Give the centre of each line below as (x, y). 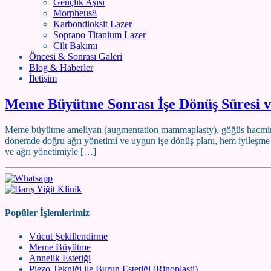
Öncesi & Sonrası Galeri (76, 57)
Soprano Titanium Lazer (100, 35)
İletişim (43, 78)
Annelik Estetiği (60, 258)
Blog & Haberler (61, 67)
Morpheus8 (75, 13)
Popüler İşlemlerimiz (47, 213)
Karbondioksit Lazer (93, 24)
